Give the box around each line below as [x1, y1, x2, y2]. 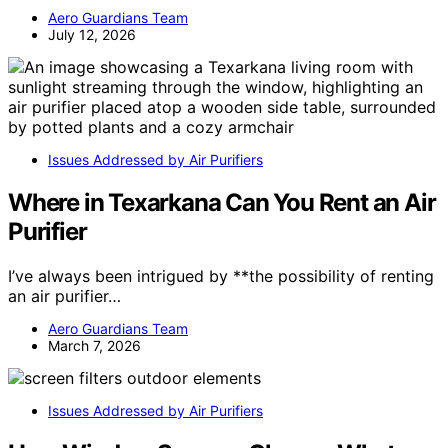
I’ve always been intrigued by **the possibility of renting [8, 265, 434, 286]
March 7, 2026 [48, 336, 141, 354]
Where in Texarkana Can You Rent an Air [8, 187, 436, 217]
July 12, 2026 [48, 26, 136, 43]
